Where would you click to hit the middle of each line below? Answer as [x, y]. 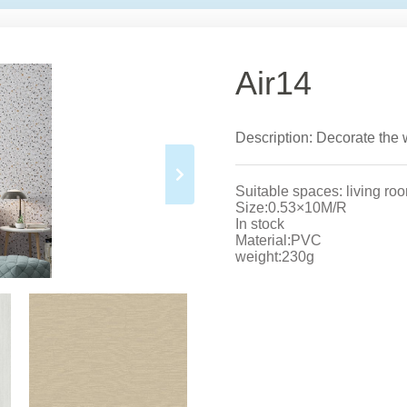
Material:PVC [278, 240]
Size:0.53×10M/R [291, 208]
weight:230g [275, 257]
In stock [260, 224]
